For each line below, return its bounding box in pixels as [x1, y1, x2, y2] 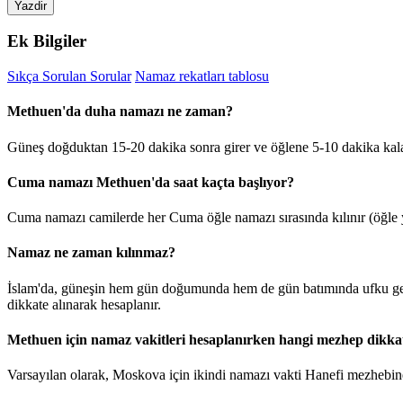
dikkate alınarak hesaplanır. [7, 296, 161, 312]
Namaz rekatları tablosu [135, 68, 269, 85]
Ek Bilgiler [7, 31, 86, 51]
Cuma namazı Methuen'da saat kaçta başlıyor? [7, 174, 294, 190]
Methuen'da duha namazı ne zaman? [7, 103, 233, 120]
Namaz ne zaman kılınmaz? [7, 245, 175, 261]
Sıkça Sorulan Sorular [7, 68, 131, 85]
